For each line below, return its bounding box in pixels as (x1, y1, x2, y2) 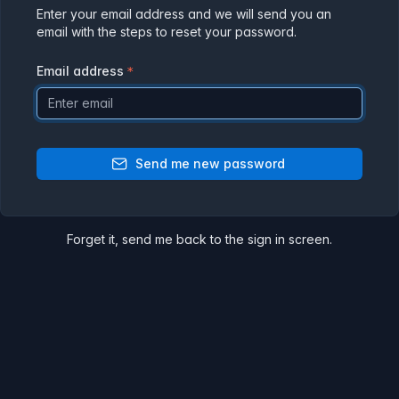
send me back (122, 232, 207, 247)
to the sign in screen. (207, 232, 332, 247)
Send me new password (135, 156, 285, 171)
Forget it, (67, 232, 122, 247)
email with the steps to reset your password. (37, 24, 297, 39)
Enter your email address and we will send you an (37, 6, 331, 21)
